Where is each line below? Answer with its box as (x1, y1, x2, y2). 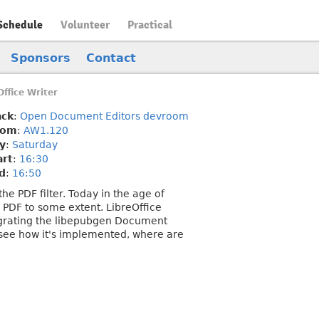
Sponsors (11, 51, 70, 65)
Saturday (12, 139, 58, 150)
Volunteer (61, 18, 110, 32)
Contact (86, 51, 136, 65)
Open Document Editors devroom (20, 110, 189, 122)
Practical (127, 18, 172, 32)
